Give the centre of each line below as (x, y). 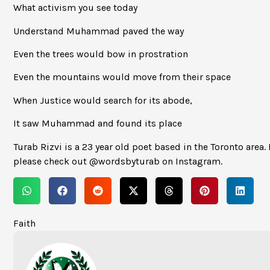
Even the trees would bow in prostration (101, 54)
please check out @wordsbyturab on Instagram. (118, 161)
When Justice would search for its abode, (103, 100)
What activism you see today (75, 8)
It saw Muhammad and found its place (98, 124)
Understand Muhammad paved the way (99, 31)
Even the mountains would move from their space (122, 77)
